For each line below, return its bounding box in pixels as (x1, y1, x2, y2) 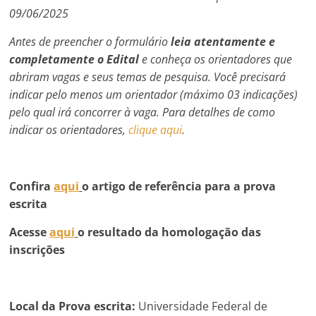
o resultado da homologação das (78, 224, 262, 240)
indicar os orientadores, (9, 121, 129, 138)
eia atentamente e (174, 33, 276, 49)
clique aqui (128, 121, 183, 138)
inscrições (9, 241, 66, 257)
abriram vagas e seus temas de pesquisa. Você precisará (9, 68, 286, 85)
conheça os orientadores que (150, 51, 293, 67)
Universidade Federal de (138, 298, 268, 314)
